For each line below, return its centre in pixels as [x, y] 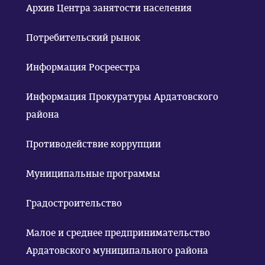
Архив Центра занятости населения [109, 8]
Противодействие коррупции [93, 144]
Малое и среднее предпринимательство [118, 233]
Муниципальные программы [93, 174]
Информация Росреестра [83, 67]
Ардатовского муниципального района [117, 251]
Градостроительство [74, 203]
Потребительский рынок [83, 38]
